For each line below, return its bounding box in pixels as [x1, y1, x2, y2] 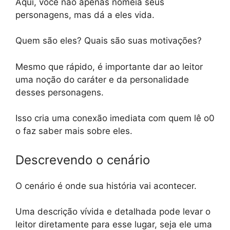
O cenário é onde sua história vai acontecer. [15, 180, 197, 191]
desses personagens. [15, 87, 104, 98]
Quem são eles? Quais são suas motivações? [15, 35, 202, 46]
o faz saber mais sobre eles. [15, 126, 132, 136]
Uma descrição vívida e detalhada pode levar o [15, 206, 210, 217]
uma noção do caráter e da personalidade [15, 74, 189, 85]
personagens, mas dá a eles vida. [15, 9, 155, 20]
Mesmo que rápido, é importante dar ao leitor [15, 61, 203, 72]
